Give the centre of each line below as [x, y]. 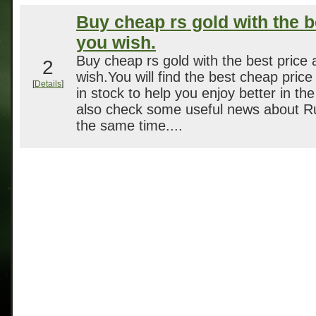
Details [48, 84]
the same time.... [129, 126]
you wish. [116, 42]
